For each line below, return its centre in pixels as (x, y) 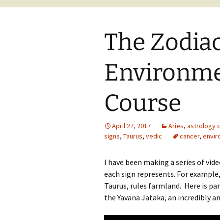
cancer (190, 136)
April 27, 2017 (131, 126)
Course (143, 103)
